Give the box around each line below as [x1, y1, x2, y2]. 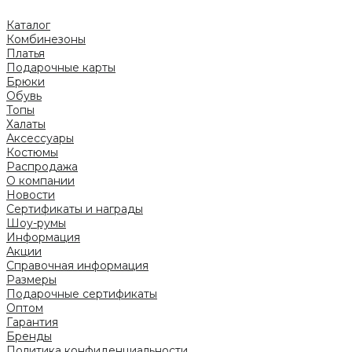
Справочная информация [6, 258, 148, 273]
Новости [6, 187, 55, 202]
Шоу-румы [6, 215, 66, 230]
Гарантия [6, 314, 58, 329]
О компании [6, 173, 75, 188]
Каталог [6, 17, 50, 32]
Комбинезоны [6, 31, 86, 46]
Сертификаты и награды [6, 201, 143, 216]
